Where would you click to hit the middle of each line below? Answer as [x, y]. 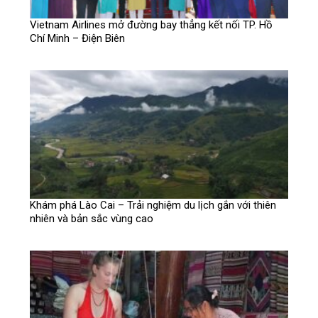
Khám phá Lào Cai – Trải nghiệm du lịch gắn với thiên [153, 205]
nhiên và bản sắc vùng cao [92, 219]
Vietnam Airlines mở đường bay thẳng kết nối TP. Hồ [152, 24]
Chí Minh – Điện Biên [78, 38]
